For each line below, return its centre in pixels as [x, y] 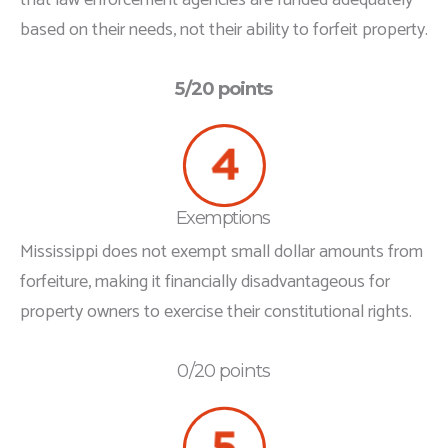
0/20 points [224, 370]
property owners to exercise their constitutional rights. [216, 311]
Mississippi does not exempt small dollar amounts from [221, 251]
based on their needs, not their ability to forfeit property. [224, 29]
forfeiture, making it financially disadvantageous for [205, 281]
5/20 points [224, 88]
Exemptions [222, 217]
